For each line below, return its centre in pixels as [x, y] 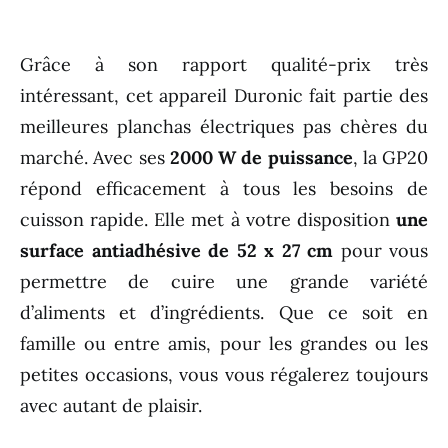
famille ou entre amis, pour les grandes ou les [224, 344]
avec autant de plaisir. [111, 406]
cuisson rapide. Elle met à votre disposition [208, 220]
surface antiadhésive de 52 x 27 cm [176, 251]
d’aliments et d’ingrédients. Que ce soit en [224, 313]
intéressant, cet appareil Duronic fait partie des [224, 96]
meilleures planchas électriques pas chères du [224, 127]
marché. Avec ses [95, 158]
